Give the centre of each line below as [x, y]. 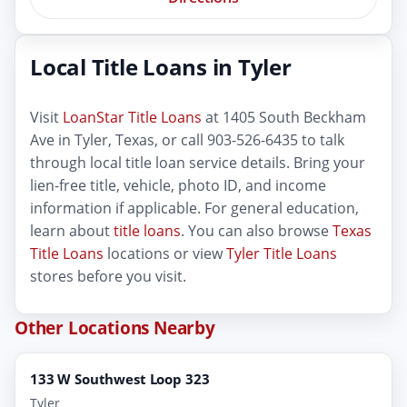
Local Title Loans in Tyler [161, 66]
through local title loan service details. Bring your [198, 162]
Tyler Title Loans [282, 253]
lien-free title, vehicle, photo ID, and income [178, 185]
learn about [72, 230]
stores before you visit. [108, 276]
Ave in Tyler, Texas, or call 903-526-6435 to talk [187, 139]
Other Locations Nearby [115, 327]
